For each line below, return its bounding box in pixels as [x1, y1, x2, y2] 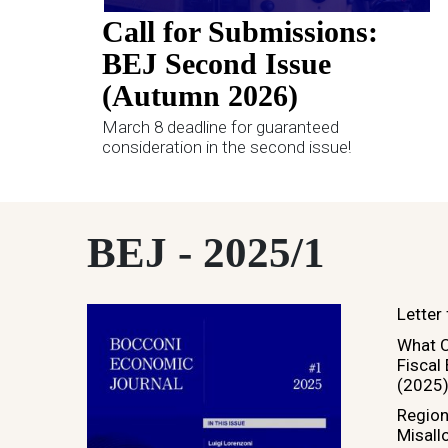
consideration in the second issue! [102, 137, 351, 158]
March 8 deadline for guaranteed [102, 117, 339, 138]
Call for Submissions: [102, 15, 378, 49]
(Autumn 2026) [102, 79, 298, 113]
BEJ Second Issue [102, 47, 331, 81]
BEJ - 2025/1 [87, 229, 325, 277]
